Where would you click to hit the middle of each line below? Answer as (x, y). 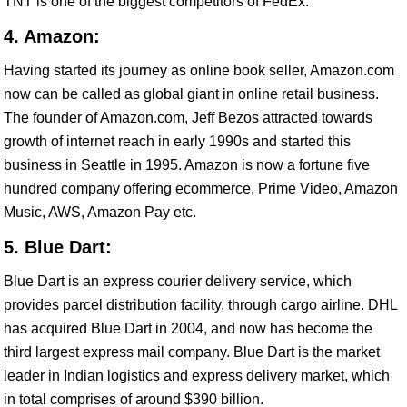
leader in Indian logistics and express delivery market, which (197, 376)
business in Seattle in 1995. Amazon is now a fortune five (187, 165)
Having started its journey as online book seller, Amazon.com (199, 70)
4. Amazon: (52, 36)
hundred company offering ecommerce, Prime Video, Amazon (201, 189)
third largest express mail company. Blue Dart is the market (192, 352)
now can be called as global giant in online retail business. (191, 94)
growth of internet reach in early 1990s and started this (177, 141)
